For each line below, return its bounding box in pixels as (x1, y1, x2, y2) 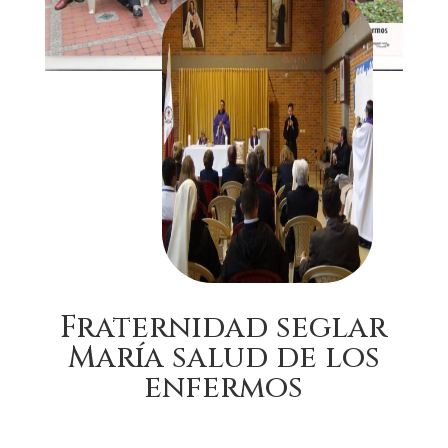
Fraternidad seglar (60, 307, 388, 348)
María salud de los (67, 337, 380, 378)
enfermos (144, 367, 304, 408)
